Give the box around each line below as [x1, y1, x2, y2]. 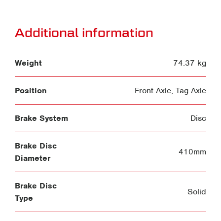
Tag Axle [176, 85, 206, 96]
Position [15, 85, 47, 96]
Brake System [15, 112, 68, 123]
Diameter [15, 152, 50, 163]
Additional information [15, 25, 153, 39]
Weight [15, 57, 42, 68]
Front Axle [135, 85, 171, 96]
